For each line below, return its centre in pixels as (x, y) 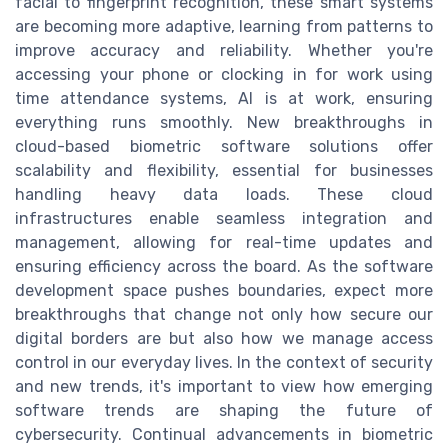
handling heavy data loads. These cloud (224, 194)
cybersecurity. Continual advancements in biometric (224, 434)
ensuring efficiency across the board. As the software (224, 266)
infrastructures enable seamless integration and (224, 218)
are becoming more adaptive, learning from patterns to (224, 26)
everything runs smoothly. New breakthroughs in (224, 122)
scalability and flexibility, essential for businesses (224, 170)
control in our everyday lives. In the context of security (224, 362)
